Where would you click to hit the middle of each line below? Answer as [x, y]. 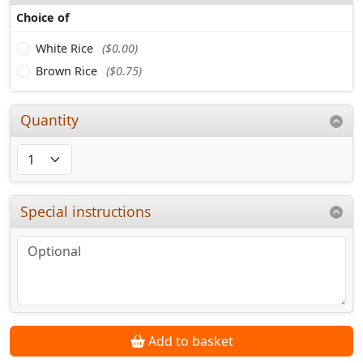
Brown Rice [68, 70]
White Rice [66, 48]
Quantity [50, 120]
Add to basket [189, 341]
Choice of [43, 18]
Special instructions [86, 211]
